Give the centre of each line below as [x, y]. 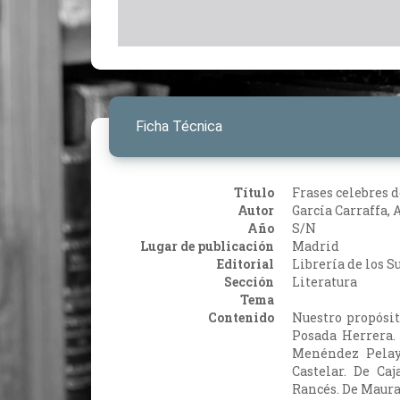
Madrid [316, 246]
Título [254, 192]
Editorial [246, 263]
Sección [249, 281]
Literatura [325, 281]
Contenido [241, 317]
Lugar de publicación [207, 246]
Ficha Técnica [179, 126]
